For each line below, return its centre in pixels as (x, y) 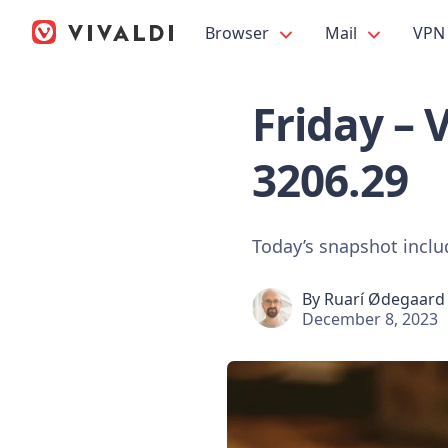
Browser (239, 33)
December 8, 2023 (370, 318)
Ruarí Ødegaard (384, 298)
